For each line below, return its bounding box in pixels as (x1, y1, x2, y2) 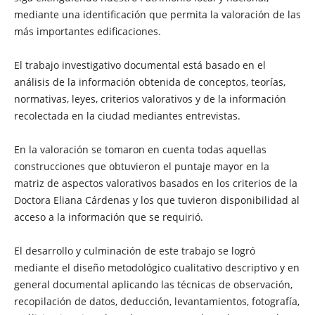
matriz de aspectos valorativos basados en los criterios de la (13, 176, 297, 190)
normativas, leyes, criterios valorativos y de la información (13, 91, 286, 105)
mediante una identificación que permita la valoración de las (13, 7, 301, 21)
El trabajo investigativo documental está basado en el (13, 58, 266, 72)
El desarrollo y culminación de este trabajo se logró (13, 243, 255, 257)
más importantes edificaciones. (13, 24, 161, 38)
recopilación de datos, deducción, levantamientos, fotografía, (13, 294, 300, 308)
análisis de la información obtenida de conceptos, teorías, (13, 75, 285, 89)
